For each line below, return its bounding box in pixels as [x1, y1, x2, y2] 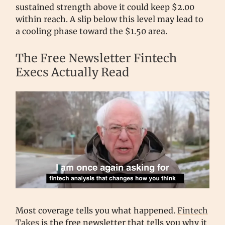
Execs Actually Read [16, 64, 129, 79]
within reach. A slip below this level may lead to [16, 14, 203, 24]
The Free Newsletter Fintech [16, 50, 177, 65]
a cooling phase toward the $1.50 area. [16, 26, 167, 36]
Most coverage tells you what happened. [16, 205, 177, 215]
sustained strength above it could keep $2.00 [16, 2, 194, 12]
